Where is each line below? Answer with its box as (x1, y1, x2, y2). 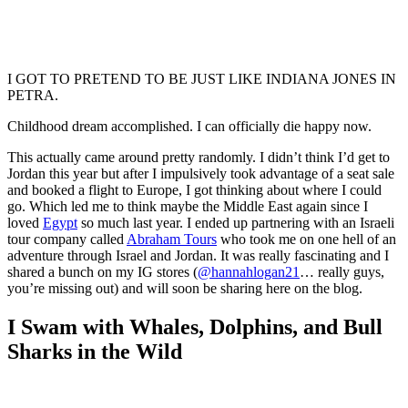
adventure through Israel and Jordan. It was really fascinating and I (7, 247, 389, 263)
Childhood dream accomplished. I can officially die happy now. (7, 117, 372, 134)
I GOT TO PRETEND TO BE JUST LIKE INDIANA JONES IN (7, 70, 396, 87)
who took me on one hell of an (217, 230, 396, 247)
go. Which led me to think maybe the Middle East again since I (7, 198, 368, 214)
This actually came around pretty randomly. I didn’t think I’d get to (7, 148, 390, 165)
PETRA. (7, 87, 58, 103)
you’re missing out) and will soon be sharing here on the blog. (7, 280, 362, 296)
